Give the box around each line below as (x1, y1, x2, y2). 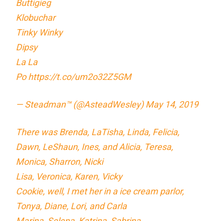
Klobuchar (16, 12, 56, 23)
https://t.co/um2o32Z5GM (28, 71, 132, 82)
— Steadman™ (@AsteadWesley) (16, 99, 146, 110)
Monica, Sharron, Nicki (16, 156, 104, 167)
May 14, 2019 (146, 99, 199, 110)
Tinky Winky (16, 27, 63, 37)
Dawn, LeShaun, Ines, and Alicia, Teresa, (16, 141, 174, 152)
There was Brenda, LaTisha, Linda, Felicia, (16, 126, 180, 137)
